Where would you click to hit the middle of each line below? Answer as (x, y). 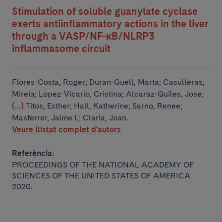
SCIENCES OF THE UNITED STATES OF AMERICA (101, 176)
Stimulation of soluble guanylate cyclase (105, 11)
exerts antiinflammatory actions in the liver (110, 24)
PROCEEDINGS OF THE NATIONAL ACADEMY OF (103, 165)
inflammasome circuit (61, 49)
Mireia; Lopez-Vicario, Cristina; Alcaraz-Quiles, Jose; (108, 94)
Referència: (33, 153)
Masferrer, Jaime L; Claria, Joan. (70, 118)
